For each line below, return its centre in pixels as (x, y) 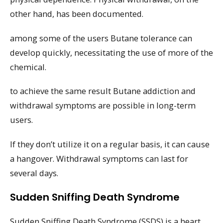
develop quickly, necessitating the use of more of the (111, 52)
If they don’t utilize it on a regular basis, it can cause (110, 144)
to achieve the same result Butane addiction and (103, 91)
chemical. (28, 67)
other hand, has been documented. (77, 14)
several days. (34, 173)
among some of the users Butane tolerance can (101, 38)
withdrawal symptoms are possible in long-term (103, 106)
